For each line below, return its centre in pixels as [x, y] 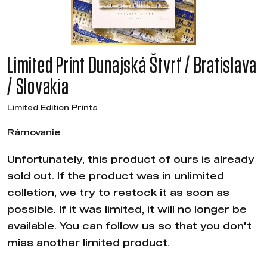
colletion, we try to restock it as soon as [118, 192]
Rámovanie [34, 132]
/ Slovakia [38, 88]
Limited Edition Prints [52, 107]
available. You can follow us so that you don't [129, 226]
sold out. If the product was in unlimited [116, 176]
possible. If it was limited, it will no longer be [127, 209]
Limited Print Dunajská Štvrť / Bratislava [132, 66]
